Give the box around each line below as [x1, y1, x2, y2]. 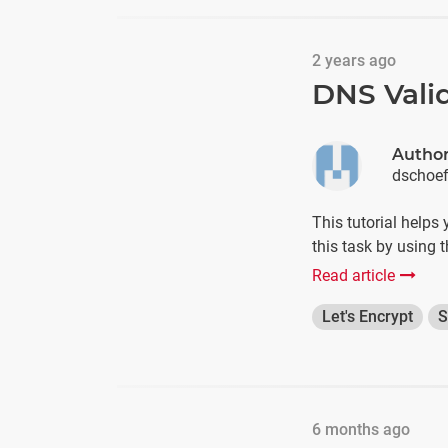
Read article [312, 266, 395, 285]
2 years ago [312, 51, 396, 70]
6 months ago [312, 420, 410, 439]
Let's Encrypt [322, 307, 413, 326]
